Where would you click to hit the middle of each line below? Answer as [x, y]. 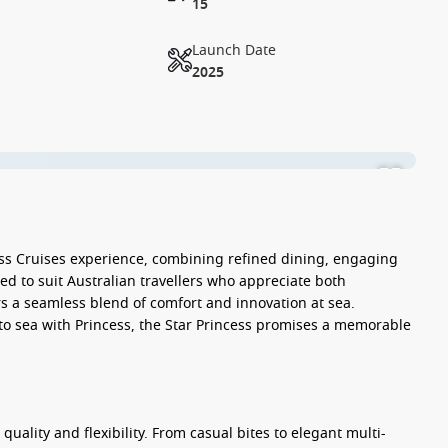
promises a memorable [331, 325]
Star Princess [208, 325]
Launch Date [234, 50]
